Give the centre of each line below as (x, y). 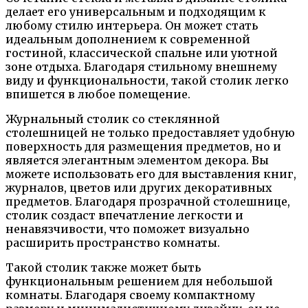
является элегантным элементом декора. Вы (137, 161)
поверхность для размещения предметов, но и (143, 147)
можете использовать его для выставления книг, (151, 174)
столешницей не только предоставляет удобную (150, 133)
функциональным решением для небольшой (139, 282)
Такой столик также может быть (103, 268)
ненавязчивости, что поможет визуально (128, 229)
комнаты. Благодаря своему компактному (130, 295)
